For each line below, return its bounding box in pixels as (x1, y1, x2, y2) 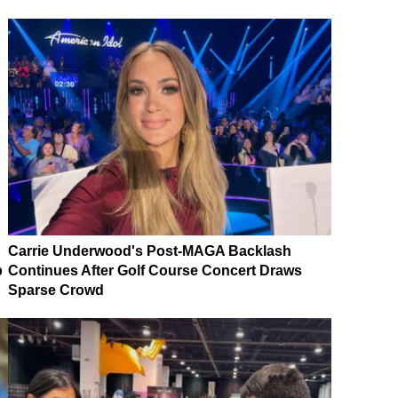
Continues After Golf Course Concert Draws (8, 262, 302, 278)
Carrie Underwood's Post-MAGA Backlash (8, 243, 291, 259)
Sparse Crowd (8, 282, 104, 298)
